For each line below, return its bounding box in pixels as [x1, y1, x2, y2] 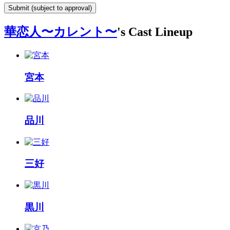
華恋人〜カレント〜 [4, 25, 117, 39]
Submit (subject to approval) [8, 4, 92, 12]
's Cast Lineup [117, 25, 193, 39]
